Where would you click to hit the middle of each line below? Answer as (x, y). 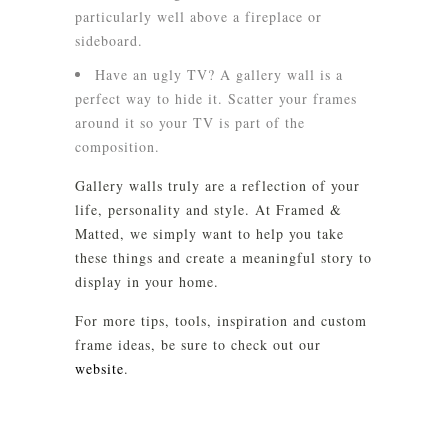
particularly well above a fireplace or (198, 16)
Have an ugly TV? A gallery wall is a (219, 74)
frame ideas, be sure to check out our (198, 344)
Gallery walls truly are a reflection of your (217, 185)
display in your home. (147, 281)
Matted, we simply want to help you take (209, 233)
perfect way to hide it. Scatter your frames (216, 98)
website (99, 368)
